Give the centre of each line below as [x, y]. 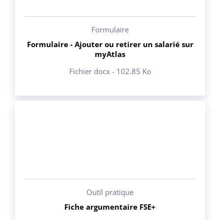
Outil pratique [110, 192]
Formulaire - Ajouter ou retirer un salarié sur [110, 44]
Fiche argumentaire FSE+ [110, 206]
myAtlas [110, 54]
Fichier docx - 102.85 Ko [110, 71]
